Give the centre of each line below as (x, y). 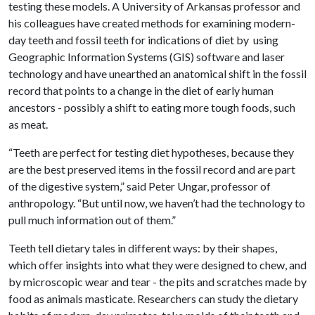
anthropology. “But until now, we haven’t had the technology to (157, 203)
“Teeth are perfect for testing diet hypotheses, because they (151, 152)
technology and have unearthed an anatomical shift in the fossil (157, 73)
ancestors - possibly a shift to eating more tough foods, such (152, 107)
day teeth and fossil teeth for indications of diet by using (143, 40)
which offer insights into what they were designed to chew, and (157, 265)
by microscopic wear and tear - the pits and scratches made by (157, 282)
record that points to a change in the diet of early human (141, 90)
